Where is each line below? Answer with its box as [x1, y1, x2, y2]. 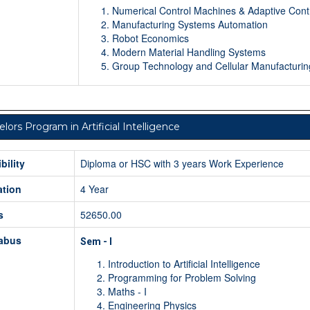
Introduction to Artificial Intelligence [107, 257, 260, 271]
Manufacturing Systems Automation [111, 17, 268, 32]
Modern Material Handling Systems [111, 45, 266, 60]
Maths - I [107, 284, 147, 299]
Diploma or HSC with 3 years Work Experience [80, 156, 284, 171]
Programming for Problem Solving [107, 271, 256, 285]
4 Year [80, 182, 109, 197]
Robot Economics [111, 31, 189, 46]
